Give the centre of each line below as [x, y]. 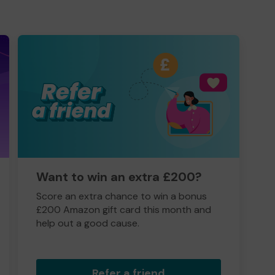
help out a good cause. [88, 223]
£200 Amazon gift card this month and [124, 210]
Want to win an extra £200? [119, 177]
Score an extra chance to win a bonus [122, 196]
